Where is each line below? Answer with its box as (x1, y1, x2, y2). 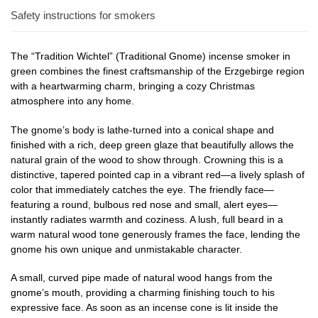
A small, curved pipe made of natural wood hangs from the (11, 271, 273, 283)
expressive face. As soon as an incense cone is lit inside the (11, 301, 278, 313)
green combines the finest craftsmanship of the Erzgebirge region (11, 65, 305, 77)
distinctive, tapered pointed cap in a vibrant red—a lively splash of (11, 168, 305, 180)
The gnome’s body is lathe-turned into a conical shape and (11, 124, 274, 136)
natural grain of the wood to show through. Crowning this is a (11, 153, 283, 165)
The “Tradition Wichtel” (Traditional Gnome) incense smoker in (11, 50, 290, 62)
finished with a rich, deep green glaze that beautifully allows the (11, 138, 294, 150)
